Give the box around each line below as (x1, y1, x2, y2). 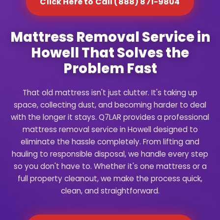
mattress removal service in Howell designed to (22, 124, 198, 135)
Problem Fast (63, 58, 157, 78)
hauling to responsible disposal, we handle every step (12, 148, 208, 159)
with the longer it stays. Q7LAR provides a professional (11, 111, 209, 122)
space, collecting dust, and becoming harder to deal (14, 99, 206, 110)
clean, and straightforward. (60, 185, 160, 196)
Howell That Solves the (31, 43, 189, 62)
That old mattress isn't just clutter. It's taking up (23, 87, 197, 98)
